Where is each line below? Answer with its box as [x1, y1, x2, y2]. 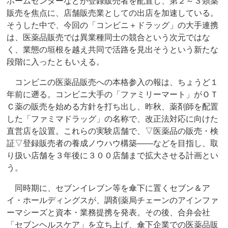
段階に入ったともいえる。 [7, 58, 105, 67]
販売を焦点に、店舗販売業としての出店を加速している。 [7, 9, 219, 18]
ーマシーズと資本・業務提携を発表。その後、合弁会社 [7, 208, 211, 217]
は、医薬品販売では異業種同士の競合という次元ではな [7, 33, 211, 42]
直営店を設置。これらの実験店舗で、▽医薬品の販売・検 [7, 127, 219, 136]
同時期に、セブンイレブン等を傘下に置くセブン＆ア [7, 184, 211, 193]
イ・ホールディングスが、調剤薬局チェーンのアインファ [7, 196, 219, 205]
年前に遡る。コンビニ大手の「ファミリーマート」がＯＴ [7, 90, 219, 99]
